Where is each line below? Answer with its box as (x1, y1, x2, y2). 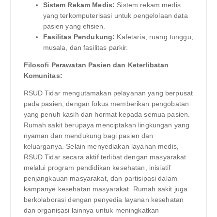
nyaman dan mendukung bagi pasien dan (23, 132, 154, 140)
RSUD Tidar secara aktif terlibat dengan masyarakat (23, 153, 186, 161)
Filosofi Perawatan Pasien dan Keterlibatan (23, 61, 169, 69)
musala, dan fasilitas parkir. (43, 44, 128, 52)
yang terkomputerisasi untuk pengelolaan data (43, 12, 188, 20)
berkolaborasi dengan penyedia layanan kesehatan (23, 196, 184, 204)
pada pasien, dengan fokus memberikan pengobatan (23, 100, 189, 108)
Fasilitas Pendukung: (43, 33, 115, 41)
